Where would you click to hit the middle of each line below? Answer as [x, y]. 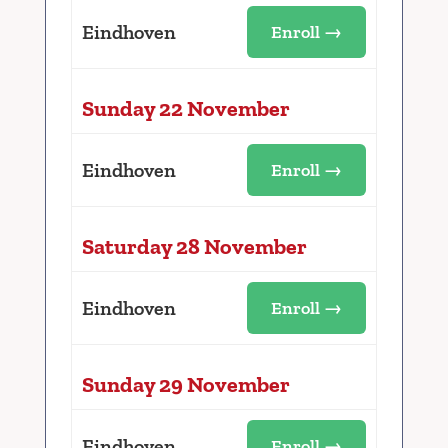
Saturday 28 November [194, 246]
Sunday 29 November [185, 384]
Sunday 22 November [185, 108]
